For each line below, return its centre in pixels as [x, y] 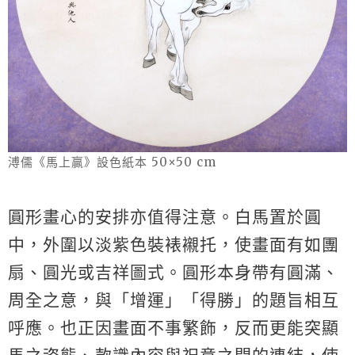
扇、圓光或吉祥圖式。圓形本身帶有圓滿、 [174, 273]
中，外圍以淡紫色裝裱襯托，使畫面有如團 [174, 245]
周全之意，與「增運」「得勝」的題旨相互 [174, 300]
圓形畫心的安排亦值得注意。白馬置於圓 [165, 217]
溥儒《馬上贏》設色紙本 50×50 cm [112, 162]
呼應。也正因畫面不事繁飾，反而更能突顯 [174, 328]
